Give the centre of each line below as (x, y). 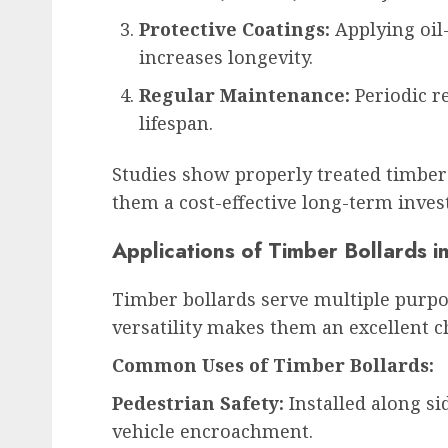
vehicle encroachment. (212, 431)
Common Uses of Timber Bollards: (273, 365)
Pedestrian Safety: (198, 403)
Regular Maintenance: (244, 94)
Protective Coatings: (234, 28)
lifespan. (176, 122)
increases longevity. (226, 56)
